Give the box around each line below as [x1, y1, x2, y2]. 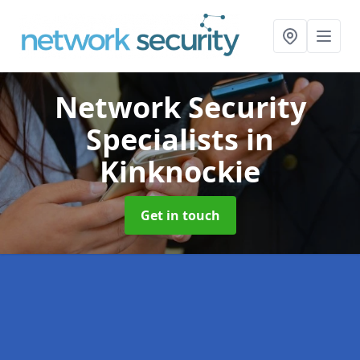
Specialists [86, 120, 246, 159]
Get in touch [140, 207, 220, 224]
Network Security [54, 88, 306, 127]
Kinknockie [100, 152, 260, 191]
